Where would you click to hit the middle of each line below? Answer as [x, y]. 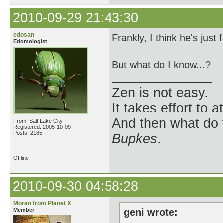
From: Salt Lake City [38, 121]
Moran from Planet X [42, 203]
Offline [21, 158]
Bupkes [135, 139]
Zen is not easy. [160, 93]
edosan [24, 35]
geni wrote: [151, 212]
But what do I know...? [161, 65]
